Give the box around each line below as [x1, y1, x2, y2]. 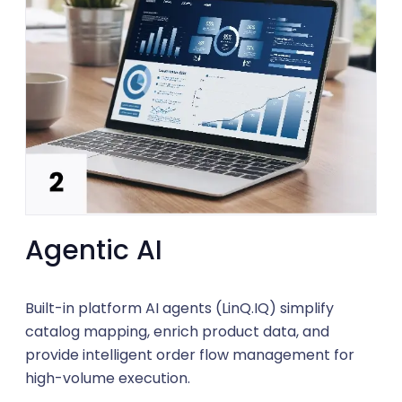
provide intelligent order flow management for [25, 344, 354, 365]
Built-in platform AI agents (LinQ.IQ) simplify [25, 297, 334, 319]
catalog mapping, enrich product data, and [25, 320, 329, 342]
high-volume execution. [25, 367, 190, 389]
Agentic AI [25, 231, 162, 269]
